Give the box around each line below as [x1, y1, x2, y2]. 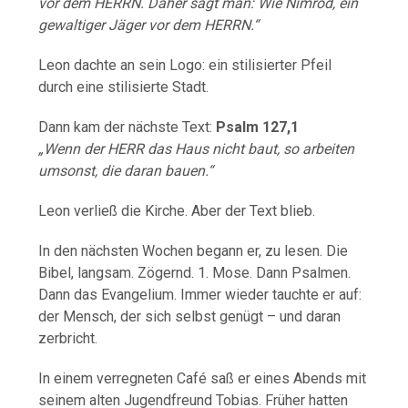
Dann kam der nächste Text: [38, 118, 217, 137]
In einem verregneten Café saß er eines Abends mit [38, 370, 367, 388]
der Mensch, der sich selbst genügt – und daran [38, 308, 342, 326]
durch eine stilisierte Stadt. [38, 78, 209, 97]
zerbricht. [38, 330, 98, 348]
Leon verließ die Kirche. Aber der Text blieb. [38, 202, 316, 220]
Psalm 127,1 [216, 118, 300, 137]
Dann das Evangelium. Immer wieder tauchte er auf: [38, 286, 362, 304]
